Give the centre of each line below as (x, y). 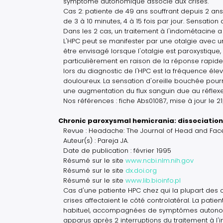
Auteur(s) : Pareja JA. (96, 141)
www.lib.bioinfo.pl (153, 180)
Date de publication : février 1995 (117, 151)
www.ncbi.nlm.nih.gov (160, 161)
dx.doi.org (141, 170)
